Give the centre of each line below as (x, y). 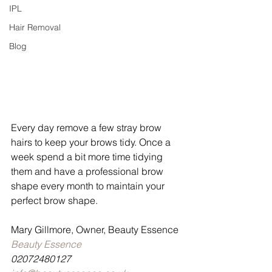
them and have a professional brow (88, 171)
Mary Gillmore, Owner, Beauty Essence (95, 229)
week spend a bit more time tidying (88, 156)
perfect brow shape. (56, 200)
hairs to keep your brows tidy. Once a (92, 142)
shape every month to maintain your (89, 185)
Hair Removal (35, 27)
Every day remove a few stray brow (87, 127)
